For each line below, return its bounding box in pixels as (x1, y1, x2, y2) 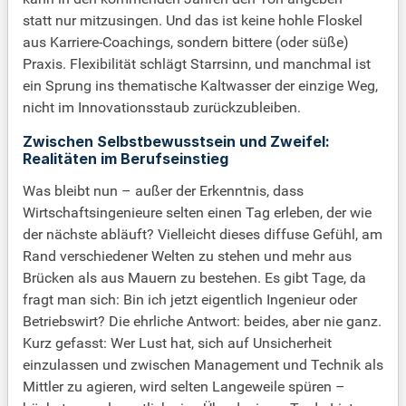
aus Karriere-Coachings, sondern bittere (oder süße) (23, 34, 349, 52)
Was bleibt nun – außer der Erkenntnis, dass (23, 182, 304, 200)
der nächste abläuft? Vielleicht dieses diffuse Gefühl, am (23, 226, 382, 244)
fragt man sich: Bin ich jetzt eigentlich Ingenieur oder (23, 291, 357, 309)
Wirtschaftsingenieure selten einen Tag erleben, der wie (23, 204, 372, 222)
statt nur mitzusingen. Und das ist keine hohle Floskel (23, 12, 362, 30)
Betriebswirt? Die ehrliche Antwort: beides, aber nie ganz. (23, 313, 382, 331)
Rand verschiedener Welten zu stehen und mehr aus (23, 247, 352, 266)
